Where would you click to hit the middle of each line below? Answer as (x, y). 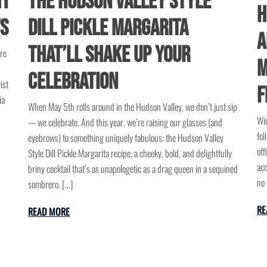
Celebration (73, 82)
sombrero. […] (51, 184)
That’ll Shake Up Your (109, 55)
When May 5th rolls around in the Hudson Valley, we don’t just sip (133, 107)
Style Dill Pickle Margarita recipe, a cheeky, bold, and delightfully (130, 153)
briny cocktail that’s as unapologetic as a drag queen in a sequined (133, 169)
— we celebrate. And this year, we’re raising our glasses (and (125, 122)
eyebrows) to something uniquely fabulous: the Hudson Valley (126, 138)
